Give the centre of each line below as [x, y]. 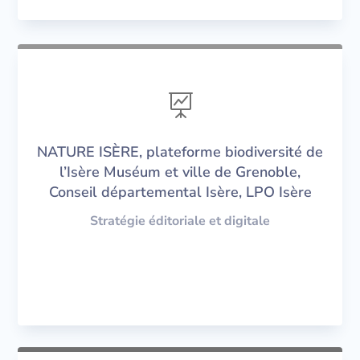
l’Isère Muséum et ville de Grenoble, [180, 172]
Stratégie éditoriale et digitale [180, 221]
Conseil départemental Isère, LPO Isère [180, 192]
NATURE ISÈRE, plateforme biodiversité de [180, 152]
